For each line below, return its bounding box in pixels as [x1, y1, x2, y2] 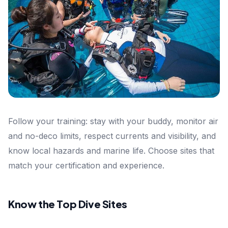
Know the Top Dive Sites [8, 197, 127, 211]
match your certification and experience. [8, 160, 164, 171]
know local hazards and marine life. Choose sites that [8, 146, 214, 156]
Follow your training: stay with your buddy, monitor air [8, 116, 218, 127]
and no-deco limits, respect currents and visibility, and [8, 131, 216, 141]
